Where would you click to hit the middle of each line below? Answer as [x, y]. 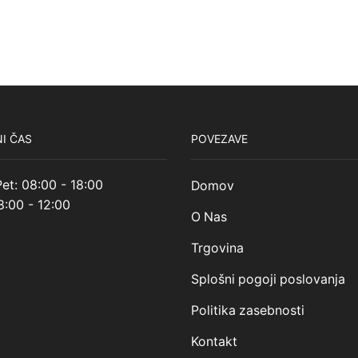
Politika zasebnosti [248, 311]
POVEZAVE [219, 138]
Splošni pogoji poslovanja [268, 280]
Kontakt [214, 342]
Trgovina [217, 249]
